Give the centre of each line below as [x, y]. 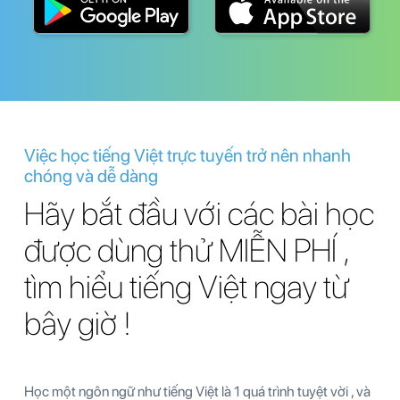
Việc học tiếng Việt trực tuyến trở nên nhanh [187, 155]
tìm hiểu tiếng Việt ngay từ [187, 287]
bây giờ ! [78, 323]
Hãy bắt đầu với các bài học [199, 213]
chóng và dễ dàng [91, 175]
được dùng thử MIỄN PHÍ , [186, 250]
